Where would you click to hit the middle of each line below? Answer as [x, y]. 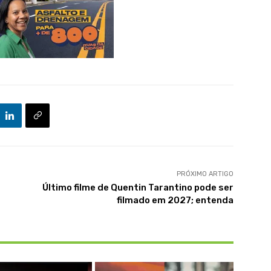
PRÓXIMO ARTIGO [205, 174]
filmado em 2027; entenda [175, 201]
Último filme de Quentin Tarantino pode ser [138, 188]
